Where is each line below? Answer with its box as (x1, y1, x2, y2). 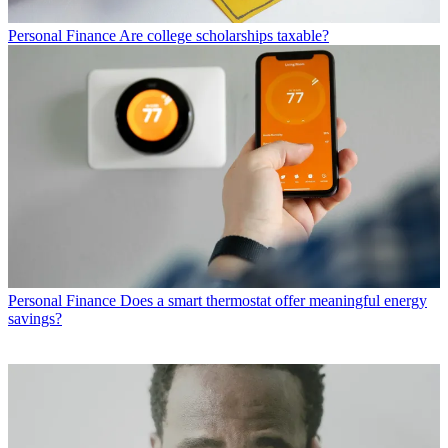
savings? (8, 310, 62, 328)
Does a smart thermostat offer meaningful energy (120, 292, 427, 310)
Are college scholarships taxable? (119, 27, 329, 45)
